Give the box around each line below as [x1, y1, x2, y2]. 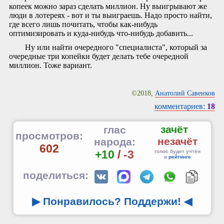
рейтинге [168, 154, 191, 160]
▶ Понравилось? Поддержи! [32, 195, 181, 207]
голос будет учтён [154, 148, 200, 154]
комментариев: [154, 102, 207, 111]
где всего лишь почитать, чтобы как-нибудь [9, 20, 157, 29]
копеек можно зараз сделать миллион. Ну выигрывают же [9, 2, 207, 11]
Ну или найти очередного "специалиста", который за [25, 42, 207, 51]
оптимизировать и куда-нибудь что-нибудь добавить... [9, 29, 193, 38]
